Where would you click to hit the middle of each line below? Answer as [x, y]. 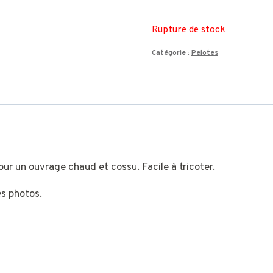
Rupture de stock [188, 30]
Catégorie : [171, 53]
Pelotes [204, 53]
